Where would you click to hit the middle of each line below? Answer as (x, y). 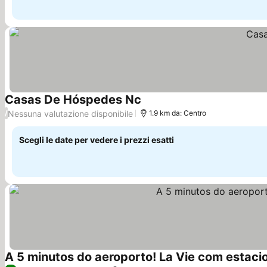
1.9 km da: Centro (178, 113)
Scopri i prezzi (173, 106)
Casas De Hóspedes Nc (73, 100)
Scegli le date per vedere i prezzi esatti (97, 140)
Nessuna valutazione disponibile (70, 113)
